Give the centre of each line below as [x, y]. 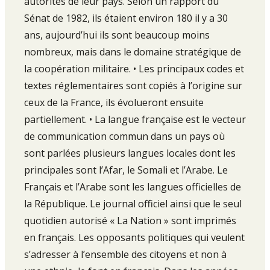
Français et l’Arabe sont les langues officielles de [133, 187]
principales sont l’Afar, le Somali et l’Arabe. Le [126, 170]
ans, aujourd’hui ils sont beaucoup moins [117, 35]
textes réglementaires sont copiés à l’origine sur [133, 85]
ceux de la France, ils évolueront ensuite [114, 102]
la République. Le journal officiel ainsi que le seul [133, 203]
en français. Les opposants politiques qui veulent [134, 237]
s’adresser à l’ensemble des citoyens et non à [125, 254]
